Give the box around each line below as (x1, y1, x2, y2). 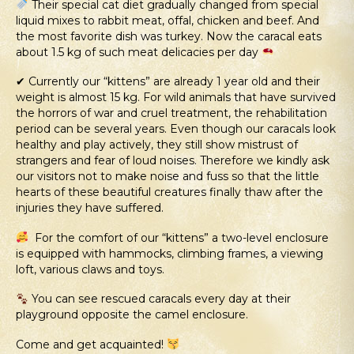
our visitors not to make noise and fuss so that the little (16, 169, 319, 184)
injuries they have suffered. (16, 201, 164, 216)
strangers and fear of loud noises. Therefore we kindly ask (16, 153, 330, 168)
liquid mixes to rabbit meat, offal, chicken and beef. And (16, 13, 319, 28)
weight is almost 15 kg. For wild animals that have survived (16, 90, 336, 105)
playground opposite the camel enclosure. (16, 307, 248, 322)
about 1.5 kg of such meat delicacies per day (16, 44, 262, 59)
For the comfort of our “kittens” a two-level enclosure (28, 230, 329, 245)
